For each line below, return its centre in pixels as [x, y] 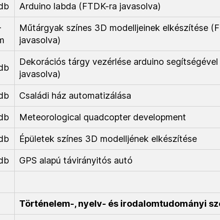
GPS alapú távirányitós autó [76, 160]
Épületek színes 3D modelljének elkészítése [108, 139]
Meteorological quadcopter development [103, 117]
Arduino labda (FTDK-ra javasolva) [90, 6]
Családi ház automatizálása [75, 96]
